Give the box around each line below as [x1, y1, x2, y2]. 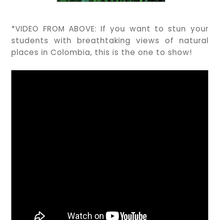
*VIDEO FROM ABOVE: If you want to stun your [11, 24, 209, 34]
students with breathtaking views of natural [11, 35, 209, 46]
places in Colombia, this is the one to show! [11, 47, 192, 58]
